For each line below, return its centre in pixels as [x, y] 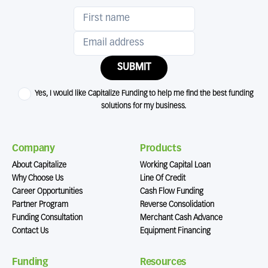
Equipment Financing [175, 231]
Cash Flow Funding [172, 192]
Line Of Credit [163, 179]
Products [161, 149]
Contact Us [30, 231]
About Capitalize [39, 165]
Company [33, 149]
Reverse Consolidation [177, 205]
